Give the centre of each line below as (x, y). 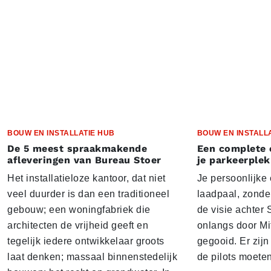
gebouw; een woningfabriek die (79, 210)
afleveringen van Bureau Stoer (84, 160)
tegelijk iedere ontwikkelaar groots (86, 241)
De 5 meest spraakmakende (77, 149)
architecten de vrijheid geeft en (78, 226)
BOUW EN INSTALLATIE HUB (61, 133)
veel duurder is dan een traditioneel (88, 194)
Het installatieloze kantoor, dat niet (87, 178)
